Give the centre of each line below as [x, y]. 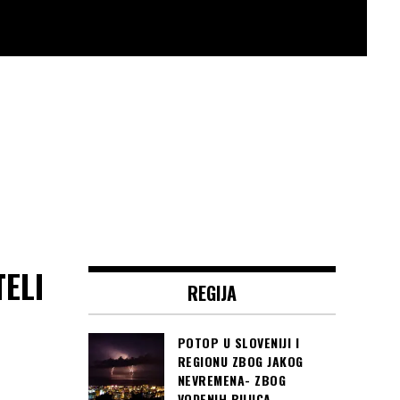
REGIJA [212, 292]
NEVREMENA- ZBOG [231, 379]
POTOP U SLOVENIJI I [238, 342]
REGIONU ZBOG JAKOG [240, 361]
